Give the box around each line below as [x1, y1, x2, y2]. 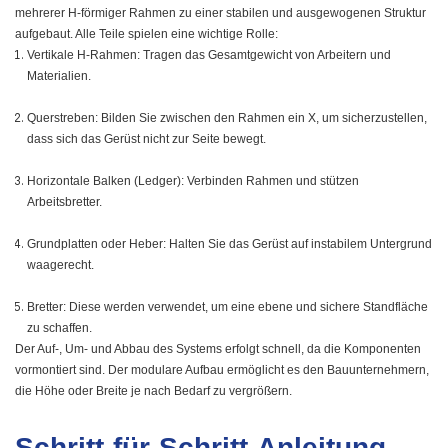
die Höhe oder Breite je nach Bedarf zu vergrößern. [15, 384, 292, 399]
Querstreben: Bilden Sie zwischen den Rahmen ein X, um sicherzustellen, [27, 111, 427, 126]
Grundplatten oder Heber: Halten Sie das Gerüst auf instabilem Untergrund [27, 237, 432, 252]
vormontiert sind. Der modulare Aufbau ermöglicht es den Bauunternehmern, [15, 363, 429, 378]
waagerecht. [27, 258, 94, 273]
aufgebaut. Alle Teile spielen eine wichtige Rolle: [15, 27, 278, 42]
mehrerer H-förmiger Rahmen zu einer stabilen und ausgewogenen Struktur [15, 6, 426, 21]
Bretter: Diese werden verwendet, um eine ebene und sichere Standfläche [27, 300, 428, 315]
